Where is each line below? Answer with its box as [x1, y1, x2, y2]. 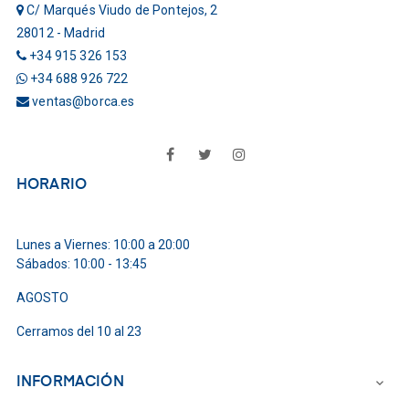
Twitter [218, 146, 260, 162]
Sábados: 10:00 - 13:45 [16, 256, 147, 271]
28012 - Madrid [16, 25, 105, 40]
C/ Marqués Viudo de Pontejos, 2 [24, 2, 218, 17]
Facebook [184, 146, 239, 162]
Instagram [253, 146, 312, 162]
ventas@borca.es [32, 93, 135, 109]
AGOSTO [16, 289, 68, 305]
